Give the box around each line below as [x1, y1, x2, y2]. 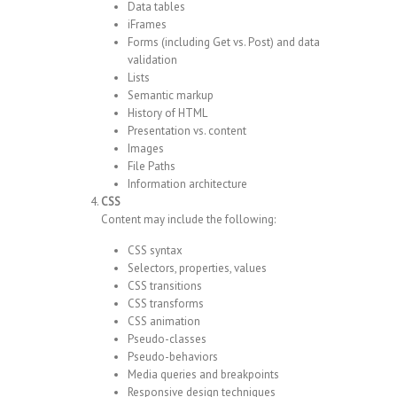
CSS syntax [128, 243, 183, 259]
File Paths [128, 159, 175, 175]
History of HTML [128, 105, 207, 121]
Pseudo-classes [128, 331, 206, 347]
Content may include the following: [101, 212, 276, 228]
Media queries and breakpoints [128, 367, 279, 383]
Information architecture [128, 176, 247, 192]
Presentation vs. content [128, 123, 246, 139]
